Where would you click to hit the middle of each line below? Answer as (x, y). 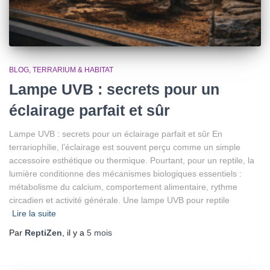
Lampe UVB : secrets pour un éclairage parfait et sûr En (116, 133)
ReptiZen (43, 232)
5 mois (99, 232)
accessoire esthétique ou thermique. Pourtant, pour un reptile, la (132, 160)
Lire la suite (34, 213)
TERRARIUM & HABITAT (73, 70)
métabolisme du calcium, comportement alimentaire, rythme (123, 187)
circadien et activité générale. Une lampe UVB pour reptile (119, 200)
